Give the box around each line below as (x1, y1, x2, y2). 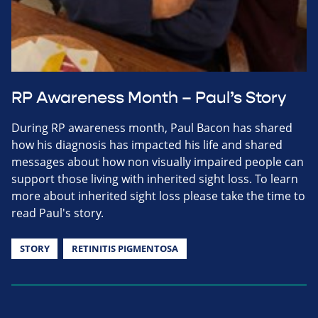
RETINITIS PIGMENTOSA (71, 242, 178, 256)
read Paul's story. (11, 205, 104, 221)
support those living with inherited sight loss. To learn (11, 171, 298, 187)
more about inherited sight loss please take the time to (11, 188, 305, 204)
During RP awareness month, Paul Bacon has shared (11, 120, 292, 136)
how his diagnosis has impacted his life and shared (11, 137, 283, 153)
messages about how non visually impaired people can (11, 154, 304, 170)
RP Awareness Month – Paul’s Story (11, 88, 286, 109)
